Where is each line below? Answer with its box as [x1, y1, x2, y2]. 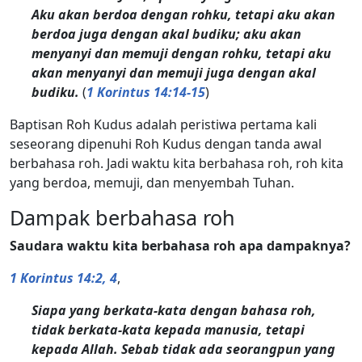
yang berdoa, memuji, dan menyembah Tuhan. [10, 173, 294, 192]
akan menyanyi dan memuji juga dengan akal [32, 63, 317, 82]
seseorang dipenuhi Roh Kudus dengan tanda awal [10, 134, 322, 153]
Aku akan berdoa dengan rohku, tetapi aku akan [32, 5, 336, 23]
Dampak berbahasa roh [10, 203, 235, 231]
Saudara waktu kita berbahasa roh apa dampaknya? [10, 236, 351, 255]
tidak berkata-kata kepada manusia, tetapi [32, 320, 305, 339]
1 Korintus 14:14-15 [86, 82, 206, 101]
